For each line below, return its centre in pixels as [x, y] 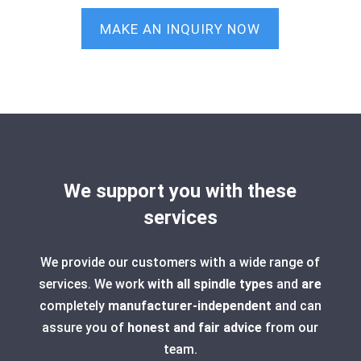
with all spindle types [211, 284]
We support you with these [180, 191]
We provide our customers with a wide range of [180, 262]
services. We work [93, 284]
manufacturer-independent [189, 305]
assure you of [85, 327]
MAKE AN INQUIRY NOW [180, 29]
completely [73, 305]
